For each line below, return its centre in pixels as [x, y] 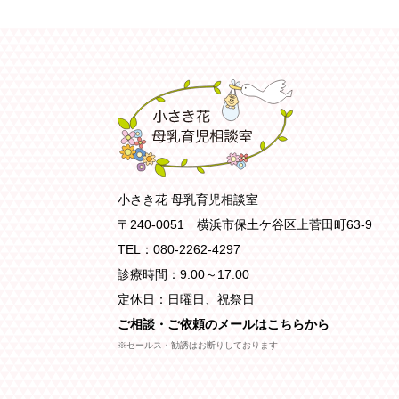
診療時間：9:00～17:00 [183, 275]
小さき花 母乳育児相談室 [188, 200]
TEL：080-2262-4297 [179, 250]
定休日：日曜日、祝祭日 [186, 300]
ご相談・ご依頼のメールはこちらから [224, 325]
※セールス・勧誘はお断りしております [198, 346]
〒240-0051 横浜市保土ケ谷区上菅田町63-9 [245, 225]
